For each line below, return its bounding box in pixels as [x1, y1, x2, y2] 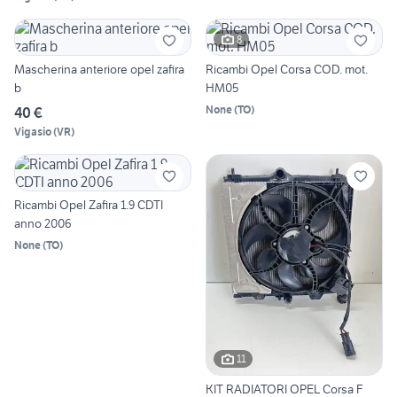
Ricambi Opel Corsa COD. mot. [206, 61, 368, 78]
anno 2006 [14, 215, 72, 232]
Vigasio [14, 125, 51, 139]
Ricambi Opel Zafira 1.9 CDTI [14, 197, 163, 214]
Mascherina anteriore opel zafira [14, 61, 184, 78]
